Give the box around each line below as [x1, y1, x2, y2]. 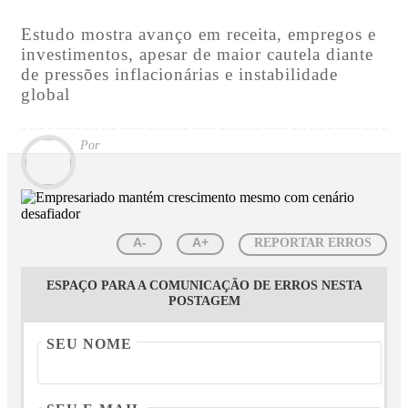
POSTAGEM [168, 293, 240, 309]
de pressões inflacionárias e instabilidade [21, 64, 338, 84]
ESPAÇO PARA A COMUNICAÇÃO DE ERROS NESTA [46, 278, 362, 293]
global [21, 84, 70, 104]
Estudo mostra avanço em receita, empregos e [21, 24, 376, 44]
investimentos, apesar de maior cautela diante [21, 44, 373, 64]
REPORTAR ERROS [254, 236, 372, 250]
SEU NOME [46, 336, 132, 352]
